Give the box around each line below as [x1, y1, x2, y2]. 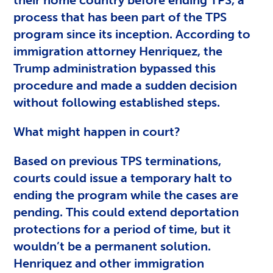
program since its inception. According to [13, 26, 251, 41]
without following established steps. [13, 94, 221, 110]
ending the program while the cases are [13, 187, 239, 202]
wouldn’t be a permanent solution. [13, 238, 211, 253]
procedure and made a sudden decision [13, 77, 238, 93]
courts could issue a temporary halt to [13, 170, 233, 185]
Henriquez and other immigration [13, 255, 205, 271]
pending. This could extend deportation [13, 204, 239, 219]
